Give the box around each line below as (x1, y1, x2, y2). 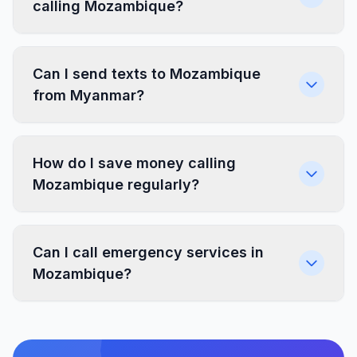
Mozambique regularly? (33, 176, 199, 193)
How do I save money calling (33, 155, 236, 171)
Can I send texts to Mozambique (33, 65, 261, 82)
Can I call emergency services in (33, 244, 264, 261)
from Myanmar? (33, 87, 144, 104)
